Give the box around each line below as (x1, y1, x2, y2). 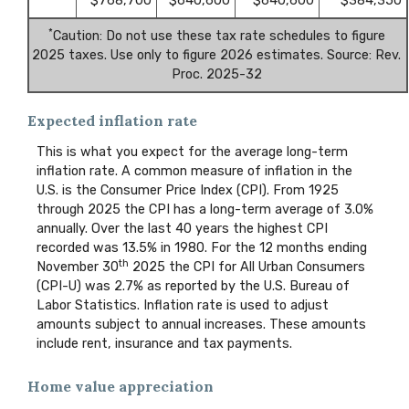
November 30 (37, 259, 119, 276)
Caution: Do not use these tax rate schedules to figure (52, 27, 385, 44)
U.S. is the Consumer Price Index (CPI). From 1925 (37, 183, 339, 199)
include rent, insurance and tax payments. (37, 336, 292, 352)
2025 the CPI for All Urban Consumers (129, 259, 365, 276)
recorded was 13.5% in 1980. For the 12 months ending (37, 240, 367, 257)
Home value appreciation (27, 377, 214, 396)
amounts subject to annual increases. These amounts (37, 317, 366, 333)
